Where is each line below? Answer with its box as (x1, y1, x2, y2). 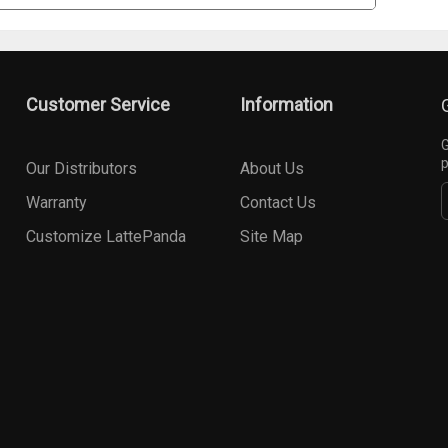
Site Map (240, 227, 303, 247)
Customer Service (26, 94, 170, 116)
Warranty (26, 193, 87, 213)
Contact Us (240, 193, 316, 213)
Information (240, 94, 333, 116)
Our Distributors (26, 159, 137, 179)
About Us (240, 159, 304, 179)
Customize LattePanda (26, 227, 186, 247)
